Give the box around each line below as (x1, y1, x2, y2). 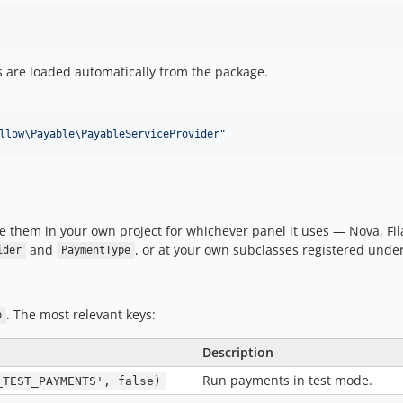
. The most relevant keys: (5, 305, 156, 323)
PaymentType (60, 244, 130, 257)
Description (202, 343, 273, 361)
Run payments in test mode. (202, 371, 372, 389)
